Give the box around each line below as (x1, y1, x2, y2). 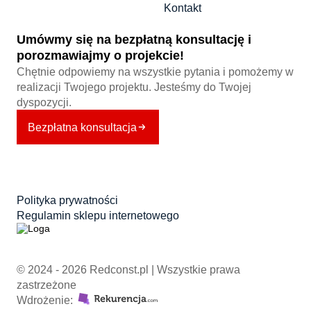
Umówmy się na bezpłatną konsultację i (17, 32, 251, 47)
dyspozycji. (17, 95, 72, 108)
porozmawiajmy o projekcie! (17, 48, 184, 62)
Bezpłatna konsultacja (28, 120, 137, 133)
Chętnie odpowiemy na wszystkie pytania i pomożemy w (17, 65, 294, 78)
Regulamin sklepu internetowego (17, 208, 179, 221)
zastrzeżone (17, 278, 76, 291)
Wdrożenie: (17, 293, 73, 306)
